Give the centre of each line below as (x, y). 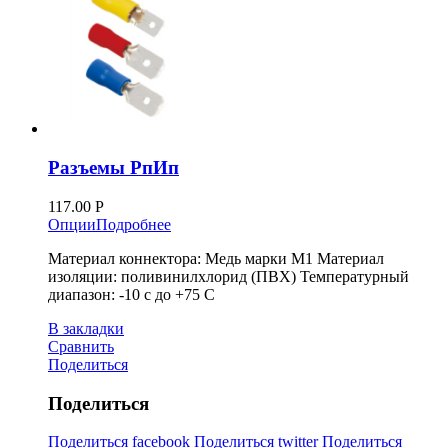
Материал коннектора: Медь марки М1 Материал (216, 258)
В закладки (86, 328)
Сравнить (81, 346)
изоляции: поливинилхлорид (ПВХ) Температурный (228, 276)
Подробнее (133, 224)
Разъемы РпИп (113, 168)
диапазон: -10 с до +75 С (135, 294)
